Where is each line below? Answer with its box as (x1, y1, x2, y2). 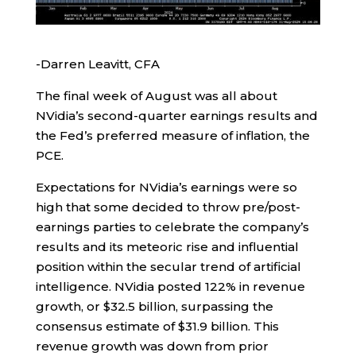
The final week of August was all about (35, 88, 277, 104)
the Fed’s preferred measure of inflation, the (35, 128, 310, 144)
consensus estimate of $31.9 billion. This (35, 319, 279, 335)
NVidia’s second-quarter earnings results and (35, 108, 318, 124)
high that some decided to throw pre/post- (35, 199, 300, 215)
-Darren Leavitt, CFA (35, 56, 160, 72)
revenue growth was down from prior (35, 339, 269, 354)
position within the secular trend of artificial (35, 259, 301, 275)
